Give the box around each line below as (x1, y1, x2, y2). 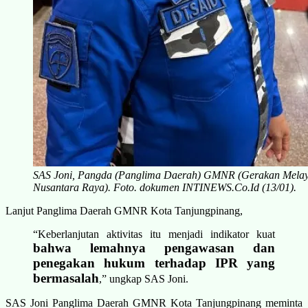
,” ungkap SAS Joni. (99, 272, 188, 285)
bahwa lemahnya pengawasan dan (33, 240, 275, 255)
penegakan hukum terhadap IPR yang (33, 255, 275, 270)
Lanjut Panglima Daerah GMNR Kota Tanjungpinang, (5, 204, 243, 217)
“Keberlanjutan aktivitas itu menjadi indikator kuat (33, 228, 275, 240)
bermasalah (33, 270, 99, 285)
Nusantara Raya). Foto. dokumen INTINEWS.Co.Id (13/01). (33, 181, 296, 193)
